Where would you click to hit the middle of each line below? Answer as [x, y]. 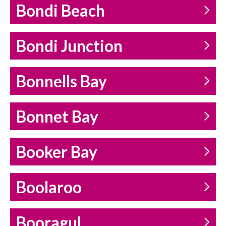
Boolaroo [49, 187]
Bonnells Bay [62, 81]
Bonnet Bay [57, 117]
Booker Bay [57, 152]
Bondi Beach [61, 11]
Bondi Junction [69, 46]
